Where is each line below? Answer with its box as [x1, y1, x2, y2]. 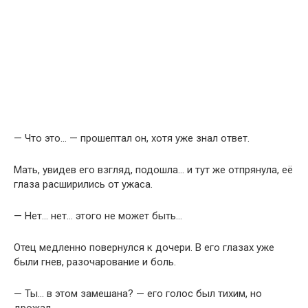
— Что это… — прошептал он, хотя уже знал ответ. [14, 132, 250, 145]
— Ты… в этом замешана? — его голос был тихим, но [14, 287, 262, 300]
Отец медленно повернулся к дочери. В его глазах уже [14, 241, 274, 254]
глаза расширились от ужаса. [14, 178, 153, 191]
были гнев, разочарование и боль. [14, 256, 176, 269]
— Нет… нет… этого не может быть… [14, 210, 182, 223]
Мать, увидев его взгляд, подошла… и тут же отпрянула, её [14, 164, 293, 177]
